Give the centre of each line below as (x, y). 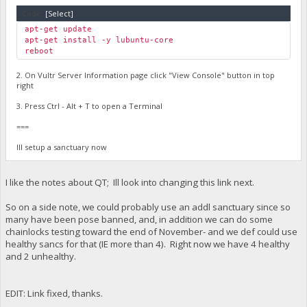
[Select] (60, 14)
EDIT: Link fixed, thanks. (54, 293)
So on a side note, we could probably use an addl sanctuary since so (148, 207)
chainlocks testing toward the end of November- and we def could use (151, 231)
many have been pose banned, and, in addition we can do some (139, 219)
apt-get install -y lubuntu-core (99, 40)
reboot (39, 51)
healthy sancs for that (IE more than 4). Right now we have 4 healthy (147, 244)
